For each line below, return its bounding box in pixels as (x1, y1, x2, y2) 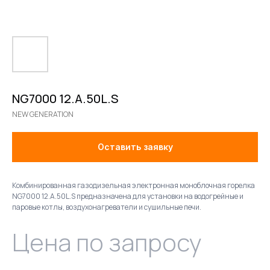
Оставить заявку (97, 142, 173, 152)
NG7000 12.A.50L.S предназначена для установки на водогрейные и (12, 191, 243, 201)
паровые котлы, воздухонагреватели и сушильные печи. (12, 202, 201, 212)
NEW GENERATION (12, 109, 74, 119)
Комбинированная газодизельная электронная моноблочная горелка (12, 180, 255, 190)
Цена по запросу (12, 225, 202, 259)
